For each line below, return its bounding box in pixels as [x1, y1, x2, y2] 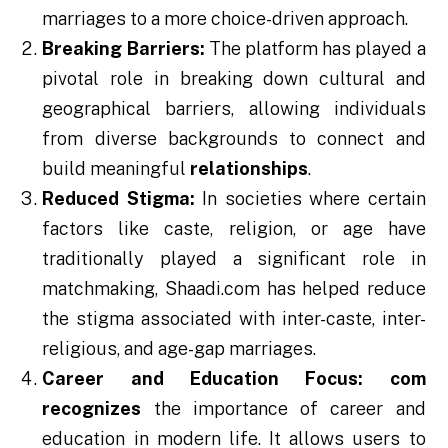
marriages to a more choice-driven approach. [42, 7, 409, 29]
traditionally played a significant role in [42, 247, 426, 269]
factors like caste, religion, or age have [42, 217, 426, 239]
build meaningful [42, 157, 191, 179]
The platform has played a [204, 37, 426, 59]
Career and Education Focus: [42, 367, 364, 389]
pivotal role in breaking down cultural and [42, 67, 426, 89]
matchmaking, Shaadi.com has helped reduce [42, 277, 426, 299]
